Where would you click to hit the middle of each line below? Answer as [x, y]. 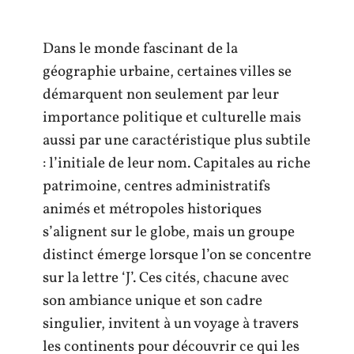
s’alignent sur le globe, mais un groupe [169, 232]
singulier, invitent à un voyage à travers [171, 324]
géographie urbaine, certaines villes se [167, 72]
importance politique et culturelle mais [172, 118]
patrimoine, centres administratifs [156, 186]
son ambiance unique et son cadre [153, 301]
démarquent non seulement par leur [161, 95]
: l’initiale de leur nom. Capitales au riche [177, 164]
